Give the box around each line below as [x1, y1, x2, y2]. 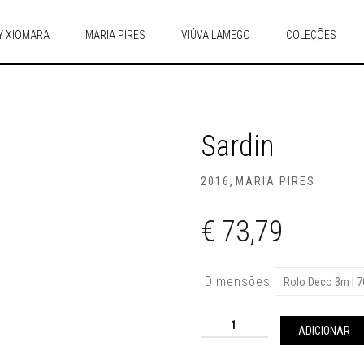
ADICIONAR [297, 324, 350, 337]
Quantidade [200, 310, 269, 326]
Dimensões [205, 274, 271, 289]
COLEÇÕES [285, 28, 336, 41]
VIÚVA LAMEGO [180, 28, 250, 41]
